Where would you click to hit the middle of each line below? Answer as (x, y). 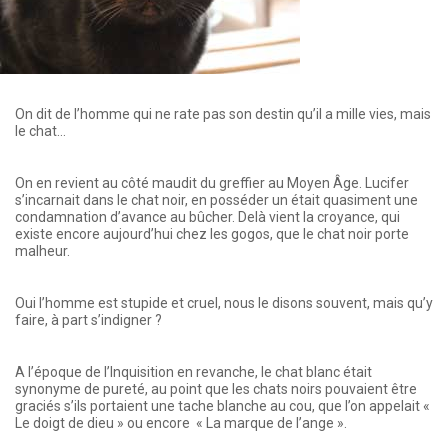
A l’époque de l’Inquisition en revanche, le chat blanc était (193, 372)
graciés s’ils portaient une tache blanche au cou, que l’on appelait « (222, 406)
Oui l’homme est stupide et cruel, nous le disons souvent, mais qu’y (224, 303)
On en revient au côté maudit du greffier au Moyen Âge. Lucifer (212, 183)
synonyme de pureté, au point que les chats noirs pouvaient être (216, 389)
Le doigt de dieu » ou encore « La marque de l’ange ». (182, 423)
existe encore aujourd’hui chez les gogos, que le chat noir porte (212, 234)
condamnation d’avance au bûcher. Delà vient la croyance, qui (207, 217)
